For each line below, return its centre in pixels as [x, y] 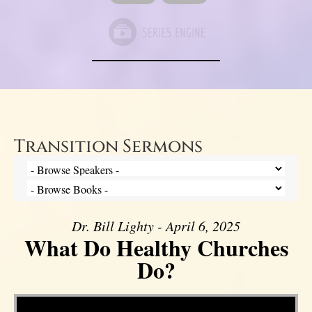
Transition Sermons [108, 146]
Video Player [33, 295]
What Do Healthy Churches [156, 247]
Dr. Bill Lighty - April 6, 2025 [156, 225]
